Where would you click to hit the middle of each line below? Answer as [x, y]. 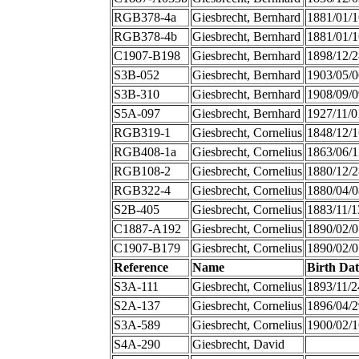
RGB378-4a [145, 18]
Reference [141, 268]
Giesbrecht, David [238, 345]
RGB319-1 [142, 133]
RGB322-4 [142, 191]
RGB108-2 [142, 171]
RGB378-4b [145, 37]
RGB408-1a [145, 152]
